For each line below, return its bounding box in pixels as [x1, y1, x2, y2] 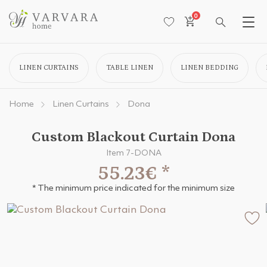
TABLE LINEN [106, 64, 153, 72]
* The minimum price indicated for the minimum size [32, 184, 235, 193]
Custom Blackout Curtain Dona [32, 129, 235, 145]
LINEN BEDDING [181, 64, 238, 72]
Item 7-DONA [105, 149, 162, 157]
